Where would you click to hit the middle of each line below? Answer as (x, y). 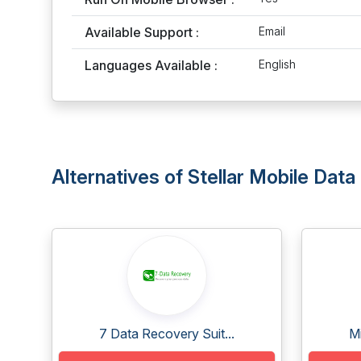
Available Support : (142, 32)
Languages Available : (151, 65)
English (278, 64)
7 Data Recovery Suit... (167, 334)
